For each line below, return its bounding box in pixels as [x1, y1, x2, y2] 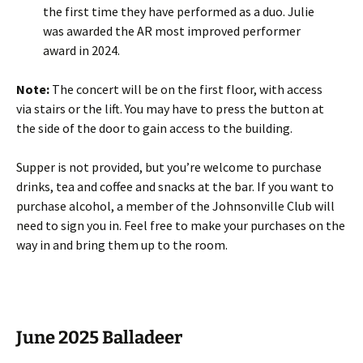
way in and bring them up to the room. [16, 237, 228, 253]
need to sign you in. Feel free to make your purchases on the [16, 217, 345, 233]
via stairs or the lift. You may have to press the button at [16, 100, 324, 117]
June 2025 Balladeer [16, 327, 182, 348]
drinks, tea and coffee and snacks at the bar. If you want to [16, 178, 334, 194]
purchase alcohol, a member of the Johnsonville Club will [16, 198, 335, 214]
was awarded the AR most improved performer [42, 23, 301, 39]
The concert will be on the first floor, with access [49, 81, 322, 97]
